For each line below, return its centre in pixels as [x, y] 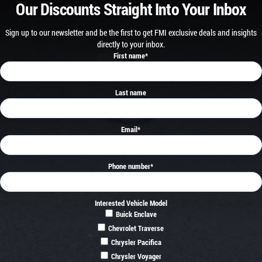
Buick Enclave [136, 214]
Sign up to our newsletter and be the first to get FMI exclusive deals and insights [131, 33]
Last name [131, 93]
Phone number [130, 166]
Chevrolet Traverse [136, 228]
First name [130, 56]
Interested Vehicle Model [131, 203]
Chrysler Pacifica [136, 242]
